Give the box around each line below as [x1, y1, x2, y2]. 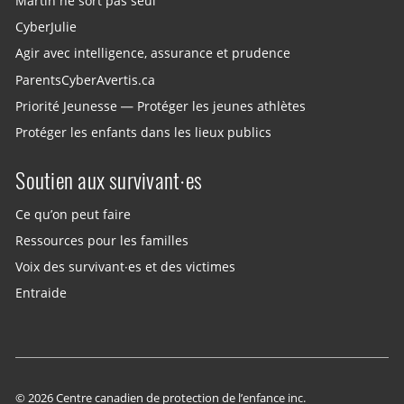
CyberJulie [15, 19, 78, 36]
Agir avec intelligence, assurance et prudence [15, 45, 291, 62]
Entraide [15, 284, 68, 301]
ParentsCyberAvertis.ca [15, 71, 156, 88]
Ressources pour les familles [15, 232, 189, 249]
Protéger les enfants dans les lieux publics [15, 124, 272, 141]
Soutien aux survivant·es [15, 165, 203, 195]
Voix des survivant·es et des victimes [15, 258, 236, 275]
